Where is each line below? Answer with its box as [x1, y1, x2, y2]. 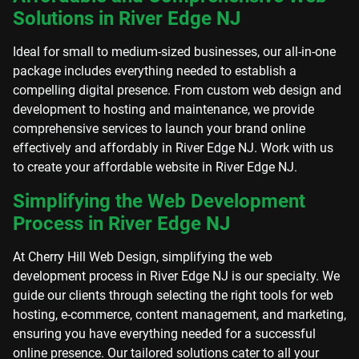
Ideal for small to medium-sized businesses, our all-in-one [13, 44, 336, 59]
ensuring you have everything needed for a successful [13, 326, 316, 341]
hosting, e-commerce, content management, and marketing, [13, 307, 346, 322]
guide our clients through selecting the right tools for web [13, 288, 333, 303]
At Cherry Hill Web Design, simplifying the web [13, 249, 272, 264]
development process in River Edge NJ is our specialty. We [13, 268, 340, 284]
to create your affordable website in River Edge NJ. [13, 159, 297, 175]
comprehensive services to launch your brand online [13, 121, 305, 136]
